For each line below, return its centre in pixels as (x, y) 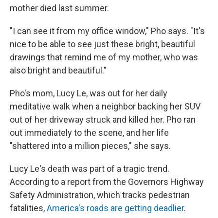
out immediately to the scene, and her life (89, 133)
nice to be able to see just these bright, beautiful (102, 44)
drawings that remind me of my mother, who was (104, 57)
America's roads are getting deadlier (115, 208)
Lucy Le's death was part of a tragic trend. (90, 169)
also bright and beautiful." (58, 71)
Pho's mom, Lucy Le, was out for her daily (89, 93)
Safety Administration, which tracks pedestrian (100, 195)
